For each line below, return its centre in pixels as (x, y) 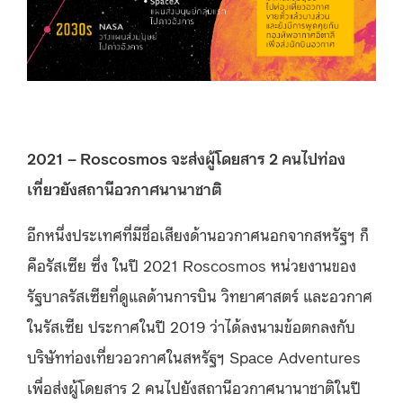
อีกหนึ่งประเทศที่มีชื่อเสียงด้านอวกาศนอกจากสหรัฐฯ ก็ (198, 233)
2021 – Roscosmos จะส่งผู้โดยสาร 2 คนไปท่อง (186, 157)
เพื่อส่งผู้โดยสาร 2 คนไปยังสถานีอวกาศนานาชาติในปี (194, 386)
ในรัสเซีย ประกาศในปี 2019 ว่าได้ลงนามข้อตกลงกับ (191, 325)
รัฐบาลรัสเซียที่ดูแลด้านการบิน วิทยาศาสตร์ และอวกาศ (200, 295)
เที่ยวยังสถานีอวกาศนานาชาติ (125, 188)
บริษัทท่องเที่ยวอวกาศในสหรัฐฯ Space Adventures (194, 356)
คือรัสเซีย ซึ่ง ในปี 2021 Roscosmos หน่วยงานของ (192, 264)
